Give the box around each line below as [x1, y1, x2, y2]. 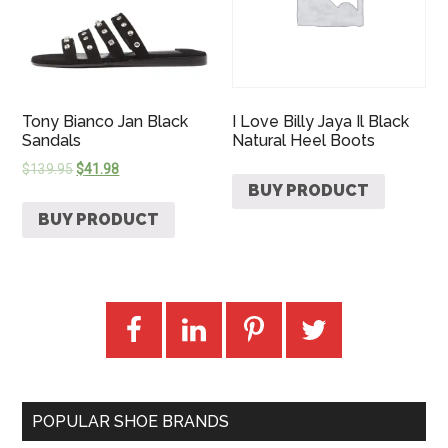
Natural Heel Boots [232, 130, 376, 150]
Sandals [22, 130, 82, 150]
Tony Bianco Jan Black [22, 111, 189, 131]
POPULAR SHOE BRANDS [32, 411, 230, 431]
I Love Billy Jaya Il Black [232, 111, 410, 131]
